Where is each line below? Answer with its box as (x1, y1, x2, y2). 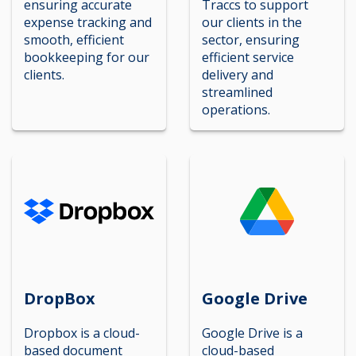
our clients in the (202, 13, 302, 31)
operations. (202, 100, 270, 118)
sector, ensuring (202, 30, 300, 48)
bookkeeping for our (24, 48, 149, 66)
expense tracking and (24, 13, 152, 31)
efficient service (202, 48, 294, 66)
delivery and (202, 65, 273, 83)
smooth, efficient (24, 30, 124, 48)
